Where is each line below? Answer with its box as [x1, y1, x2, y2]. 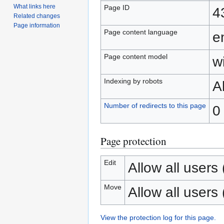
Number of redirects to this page [103, 101, 206, 109]
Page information [13, 22, 60, 29]
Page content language [103, 28, 177, 36]
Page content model [103, 52, 167, 60]
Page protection [100, 134, 166, 148]
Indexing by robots [103, 77, 162, 85]
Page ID [103, 3, 129, 11]
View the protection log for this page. [100, 213, 216, 221]
